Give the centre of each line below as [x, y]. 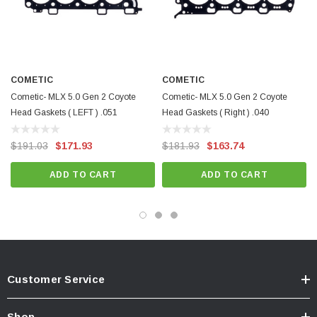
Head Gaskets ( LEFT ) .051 [64, 113]
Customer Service [56, 279]
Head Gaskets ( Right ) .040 [215, 113]
